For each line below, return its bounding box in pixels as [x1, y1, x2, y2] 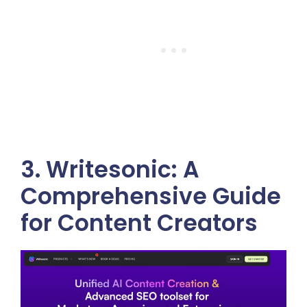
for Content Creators [21, 207, 258, 240]
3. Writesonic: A [21, 153, 199, 186]
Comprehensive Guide [21, 180, 281, 213]
